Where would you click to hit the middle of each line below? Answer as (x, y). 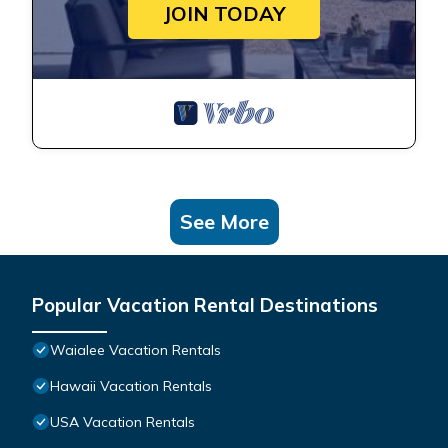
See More (224, 222)
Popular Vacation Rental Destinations (205, 305)
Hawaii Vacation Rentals (131, 386)
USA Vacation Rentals (122, 422)
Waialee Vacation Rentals (135, 350)
